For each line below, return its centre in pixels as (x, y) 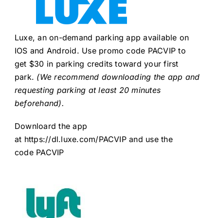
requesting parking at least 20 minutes (88, 90)
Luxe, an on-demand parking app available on (102, 38)
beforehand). (39, 103)
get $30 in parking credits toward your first (96, 64)
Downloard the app (51, 126)
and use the (149, 139)
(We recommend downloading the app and (118, 77)
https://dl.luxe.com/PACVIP (75, 139)
